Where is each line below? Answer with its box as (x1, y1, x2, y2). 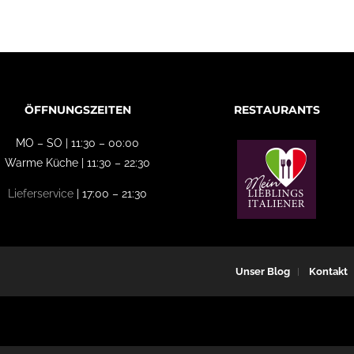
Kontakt (309, 265, 348, 277)
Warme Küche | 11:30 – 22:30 (5, 156, 150, 169)
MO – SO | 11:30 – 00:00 (16, 137, 139, 149)
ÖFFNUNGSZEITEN (24, 103, 131, 117)
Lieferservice (8, 187, 73, 200)
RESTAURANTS (233, 103, 320, 117)
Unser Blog (235, 265, 290, 277)
